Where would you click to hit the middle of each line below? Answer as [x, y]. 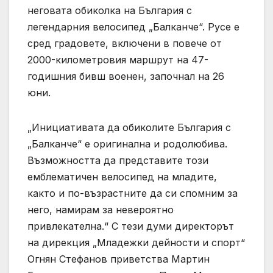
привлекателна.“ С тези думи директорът [131, 226]
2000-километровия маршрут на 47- [118, 59]
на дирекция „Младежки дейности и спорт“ [136, 242]
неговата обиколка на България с [110, 10]
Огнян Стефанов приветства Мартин [119, 259]
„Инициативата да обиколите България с [129, 127]
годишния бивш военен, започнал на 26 [126, 76]
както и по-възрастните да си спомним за [133, 193]
